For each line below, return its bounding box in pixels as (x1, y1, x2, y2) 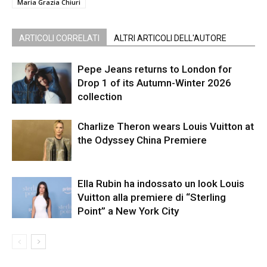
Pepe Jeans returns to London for (77, 63, 232, 75)
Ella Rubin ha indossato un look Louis (77, 177, 244, 190)
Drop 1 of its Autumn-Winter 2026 (77, 76, 231, 89)
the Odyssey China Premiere (77, 133, 207, 146)
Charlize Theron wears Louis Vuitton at (77, 120, 254, 132)
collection (77, 90, 122, 103)
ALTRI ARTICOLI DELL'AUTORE (114, 33, 226, 43)
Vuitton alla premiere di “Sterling (77, 191, 226, 203)
